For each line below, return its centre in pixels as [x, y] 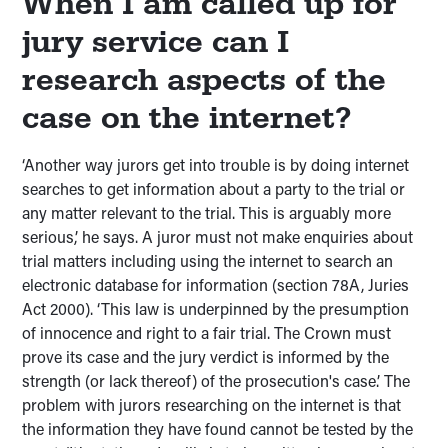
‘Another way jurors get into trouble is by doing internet [216, 165]
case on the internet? [187, 118]
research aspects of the [204, 80]
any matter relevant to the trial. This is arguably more [207, 213]
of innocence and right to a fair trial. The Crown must [207, 333]
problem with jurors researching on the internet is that [212, 405]
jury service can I [156, 42]
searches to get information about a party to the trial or [214, 189]
